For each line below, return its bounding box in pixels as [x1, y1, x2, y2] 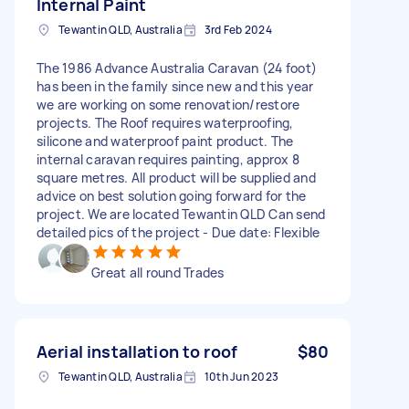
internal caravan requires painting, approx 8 [37, 150, 299, 168]
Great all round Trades [91, 263, 225, 281]
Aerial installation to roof [37, 340, 238, 362]
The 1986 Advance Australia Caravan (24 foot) [37, 58, 317, 77]
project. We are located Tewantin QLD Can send [37, 204, 326, 223]
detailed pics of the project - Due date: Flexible [37, 223, 320, 241]
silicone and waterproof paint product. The [37, 131, 294, 150]
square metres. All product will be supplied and [37, 168, 316, 186]
